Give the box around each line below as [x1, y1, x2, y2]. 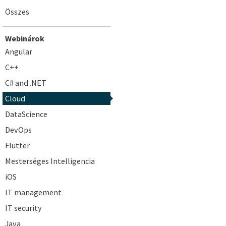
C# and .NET [5, 78, 46, 88]
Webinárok [5, 33, 44, 43]
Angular [5, 46, 32, 56]
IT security [5, 203, 42, 213]
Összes [5, 7, 29, 17]
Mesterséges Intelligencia [5, 156, 95, 166]
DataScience [5, 109, 47, 119]
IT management [5, 187, 62, 197]
